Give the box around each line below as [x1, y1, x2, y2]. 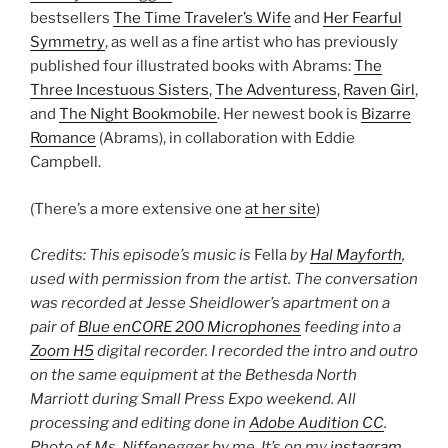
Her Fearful [323, 9, 402, 28]
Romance [30, 129, 96, 148]
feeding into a [301, 318, 401, 337]
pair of [30, 318, 78, 337]
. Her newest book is [217, 105, 361, 124]
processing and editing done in [30, 414, 249, 433]
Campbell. [30, 153, 101, 172]
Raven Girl [343, 81, 415, 100]
